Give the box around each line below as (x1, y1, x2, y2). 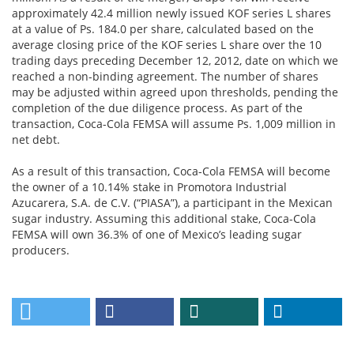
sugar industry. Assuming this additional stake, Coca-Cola (12, 211, 316, 226)
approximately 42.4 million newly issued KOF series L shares (12, 6, 331, 21)
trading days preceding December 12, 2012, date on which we (12, 53, 338, 68)
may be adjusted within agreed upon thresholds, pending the (12, 85, 338, 100)
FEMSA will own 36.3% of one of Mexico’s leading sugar (12, 227, 302, 242)
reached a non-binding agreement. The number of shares (12, 69, 318, 84)
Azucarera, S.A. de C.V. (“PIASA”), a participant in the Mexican (12, 195, 333, 210)
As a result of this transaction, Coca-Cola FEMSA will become (12, 164, 330, 179)
